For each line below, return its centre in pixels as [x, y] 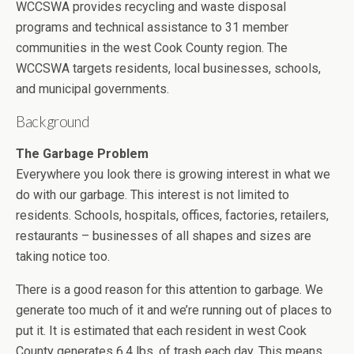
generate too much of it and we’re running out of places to [174, 310]
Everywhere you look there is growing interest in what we [173, 174]
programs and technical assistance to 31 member [152, 27]
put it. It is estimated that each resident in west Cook [161, 331]
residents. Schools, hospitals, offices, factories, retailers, [172, 215]
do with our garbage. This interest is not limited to [153, 195]
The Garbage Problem [82, 154]
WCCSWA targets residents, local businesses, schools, [168, 68]
